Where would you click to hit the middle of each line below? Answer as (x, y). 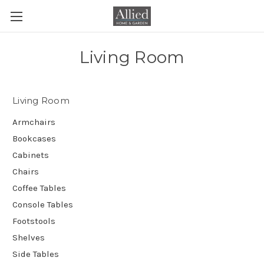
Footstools (34, 221)
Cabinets (31, 155)
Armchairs (34, 122)
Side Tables (36, 254)
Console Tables (43, 204)
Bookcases (34, 138)
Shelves (29, 237)
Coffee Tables (39, 188)
